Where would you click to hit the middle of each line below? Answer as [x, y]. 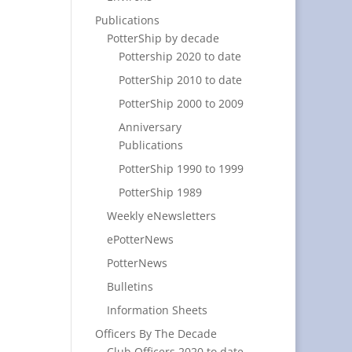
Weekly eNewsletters [161, 216]
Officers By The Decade [156, 334]
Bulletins [130, 286]
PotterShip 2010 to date [180, 80]
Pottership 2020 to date [180, 56]
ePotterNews [140, 239]
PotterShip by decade [163, 38]
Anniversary [150, 127]
